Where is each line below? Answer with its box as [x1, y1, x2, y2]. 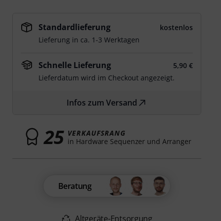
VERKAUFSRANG [68, 128, 126, 138]
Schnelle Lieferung [38, 60, 111, 71]
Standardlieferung [38, 22, 111, 33]
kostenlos [159, 23, 193, 32]
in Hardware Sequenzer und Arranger [68, 136, 191, 146]
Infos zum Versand [67, 97, 138, 108]
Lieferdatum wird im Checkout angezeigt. [38, 73, 175, 82]
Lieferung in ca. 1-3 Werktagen [38, 35, 140, 44]
